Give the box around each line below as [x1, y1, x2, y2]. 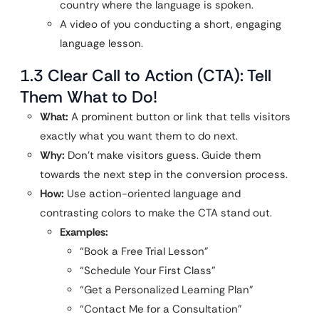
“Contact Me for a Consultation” [80, 301, 242, 316]
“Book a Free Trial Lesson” [80, 244, 209, 258]
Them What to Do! [20, 85, 157, 108]
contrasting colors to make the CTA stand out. [40, 205, 272, 220]
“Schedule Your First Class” [80, 263, 216, 278]
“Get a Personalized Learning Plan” [80, 282, 253, 297]
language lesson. [60, 36, 143, 51]
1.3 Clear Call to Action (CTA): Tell [20, 64, 271, 86]
